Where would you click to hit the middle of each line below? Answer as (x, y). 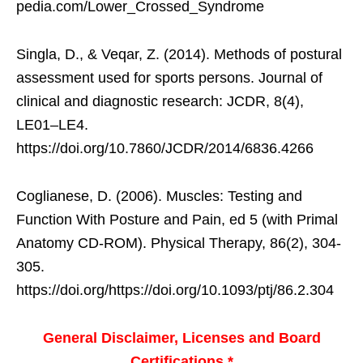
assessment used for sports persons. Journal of (169, 78)
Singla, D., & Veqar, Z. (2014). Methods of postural (179, 55)
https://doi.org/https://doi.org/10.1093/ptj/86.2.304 (175, 290)
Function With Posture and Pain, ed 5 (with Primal (177, 220)
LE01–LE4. (52, 125)
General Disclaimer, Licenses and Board (181, 338)
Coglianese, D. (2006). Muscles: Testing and (159, 196)
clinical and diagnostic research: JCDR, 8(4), (160, 102)
